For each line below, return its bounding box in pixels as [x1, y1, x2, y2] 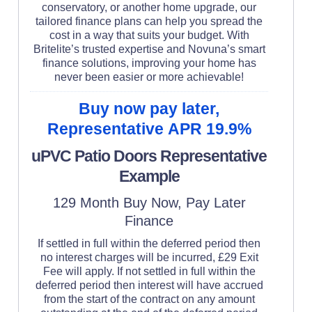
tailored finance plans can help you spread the [36, 15, 263, 27]
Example [118, 166, 180, 185]
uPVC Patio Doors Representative [31, 146, 267, 165]
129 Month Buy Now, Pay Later [52, 194, 246, 210]
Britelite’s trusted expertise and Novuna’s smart [33, 42, 188, 55]
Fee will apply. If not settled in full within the [42, 265, 256, 277]
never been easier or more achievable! [54, 70, 244, 83]
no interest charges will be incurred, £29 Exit [40, 251, 218, 263]
